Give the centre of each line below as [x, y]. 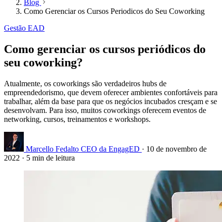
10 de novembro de [176, 149]
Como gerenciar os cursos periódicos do [105, 49]
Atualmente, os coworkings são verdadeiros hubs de [85, 84]
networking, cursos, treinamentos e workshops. [77, 119]
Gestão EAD [24, 28]
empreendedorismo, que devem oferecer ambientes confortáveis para [111, 93]
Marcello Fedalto [52, 149]
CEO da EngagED [110, 149]
